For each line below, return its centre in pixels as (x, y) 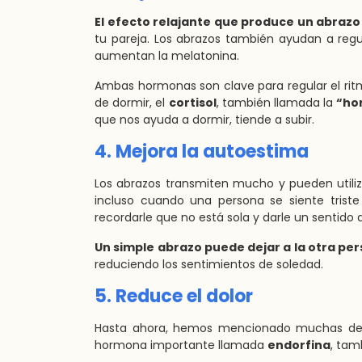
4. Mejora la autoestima (202, 152)
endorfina (299, 345)
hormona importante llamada (181, 345)
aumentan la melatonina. (167, 56)
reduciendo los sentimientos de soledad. (209, 264)
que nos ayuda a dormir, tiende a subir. (204, 120)
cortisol (192, 103)
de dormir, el (132, 103)
